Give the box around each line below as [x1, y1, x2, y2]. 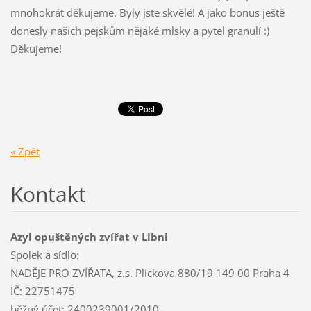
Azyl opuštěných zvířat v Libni [10, 229, 168, 244]
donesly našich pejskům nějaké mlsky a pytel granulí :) [10, 24, 269, 38]
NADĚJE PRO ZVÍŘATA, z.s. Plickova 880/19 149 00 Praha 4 [10, 265, 289, 280]
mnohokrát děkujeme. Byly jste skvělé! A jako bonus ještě [10, 6, 285, 20]
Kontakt [10, 179, 86, 208]
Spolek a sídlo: [10, 247, 79, 262]
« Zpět [10, 144, 40, 158]
